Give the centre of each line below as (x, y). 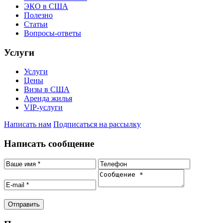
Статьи (36, 24)
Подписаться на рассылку (97, 124)
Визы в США (47, 90)
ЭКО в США (46, 6)
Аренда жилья (48, 99)
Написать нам (28, 124)
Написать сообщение (49, 144)
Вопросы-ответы (53, 33)
